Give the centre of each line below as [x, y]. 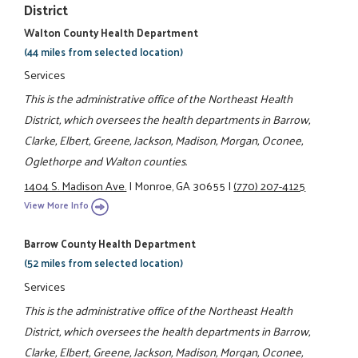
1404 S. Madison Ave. [76, 185]
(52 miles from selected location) [104, 263]
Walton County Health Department [111, 32]
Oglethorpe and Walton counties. [106, 161]
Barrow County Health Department [110, 244]
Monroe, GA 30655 [180, 185]
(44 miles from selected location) [104, 51]
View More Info [57, 205]
